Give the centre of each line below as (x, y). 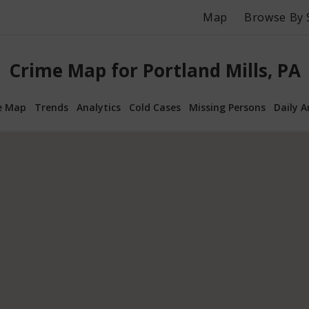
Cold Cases (155, 107)
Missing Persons (227, 107)
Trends (51, 107)
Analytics (99, 107)
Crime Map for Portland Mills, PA (154, 71)
